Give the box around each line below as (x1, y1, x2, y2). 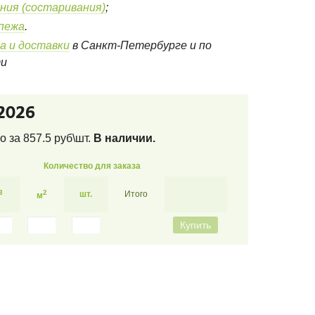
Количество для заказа (43, 161, 141, 172)
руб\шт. (51, 131, 94, 144)
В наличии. (93, 131, 155, 144)
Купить (180, 219, 212, 231)
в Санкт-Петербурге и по (70, 39, 212, 52)
